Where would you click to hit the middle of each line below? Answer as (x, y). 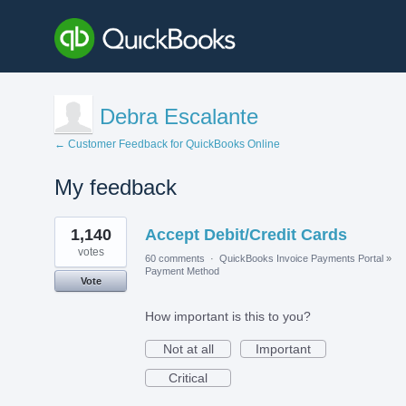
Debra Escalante (179, 116)
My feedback (116, 187)
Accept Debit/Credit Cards (246, 234)
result (70, 235)
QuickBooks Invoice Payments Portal (301, 258)
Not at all (188, 348)
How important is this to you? (228, 316)
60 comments (175, 258)
